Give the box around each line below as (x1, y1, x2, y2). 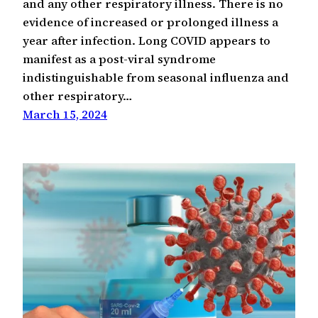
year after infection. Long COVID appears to (23, 32, 270, 48)
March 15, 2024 (23, 106, 107, 122)
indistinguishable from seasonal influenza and (23, 69, 289, 85)
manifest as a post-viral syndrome (23, 50, 216, 67)
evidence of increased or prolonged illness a (23, 13, 278, 30)
